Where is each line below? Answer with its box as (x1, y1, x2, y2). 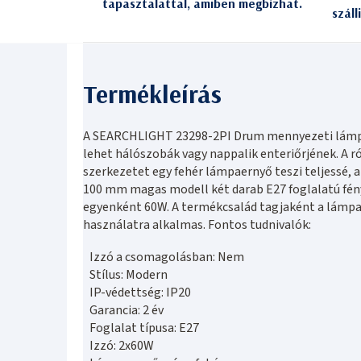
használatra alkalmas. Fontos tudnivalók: (83, 215, 311, 234)
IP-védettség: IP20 (89, 283, 191, 301)
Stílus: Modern (89, 265, 168, 284)
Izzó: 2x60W (89, 336, 154, 355)
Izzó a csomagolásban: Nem (89, 247, 244, 266)
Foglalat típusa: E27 (89, 318, 199, 337)
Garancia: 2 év (89, 301, 164, 319)
